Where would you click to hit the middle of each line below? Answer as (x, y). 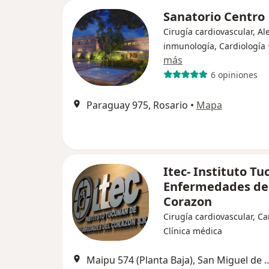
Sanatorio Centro (214, 17)
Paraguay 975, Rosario (137, 105)
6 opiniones (234, 74)
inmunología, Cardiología (214, 46)
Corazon (188, 201)
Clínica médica (193, 231)
